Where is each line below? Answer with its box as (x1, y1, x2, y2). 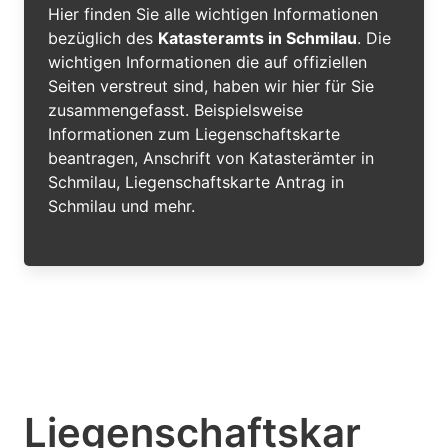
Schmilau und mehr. (48, 196, 195, 216)
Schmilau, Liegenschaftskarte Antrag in (48, 172, 344, 192)
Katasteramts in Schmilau (158, 28, 357, 48)
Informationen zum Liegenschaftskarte (48, 124, 340, 144)
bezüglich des (48, 28, 158, 48)
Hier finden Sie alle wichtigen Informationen (48, 4, 378, 24)
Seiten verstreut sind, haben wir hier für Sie (48, 76, 374, 96)
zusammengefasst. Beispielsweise (48, 100, 303, 120)
